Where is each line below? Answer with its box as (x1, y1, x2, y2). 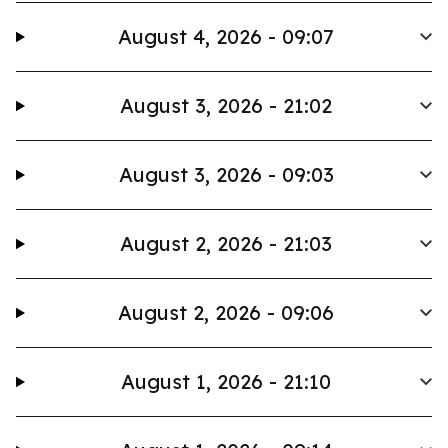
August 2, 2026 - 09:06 (118, 300, 335, 325)
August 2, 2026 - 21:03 (120, 231, 333, 256)
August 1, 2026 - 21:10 (121, 369, 332, 394)
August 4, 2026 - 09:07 (118, 24, 335, 49)
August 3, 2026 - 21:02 (120, 93, 333, 118)
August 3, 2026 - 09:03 (118, 162, 334, 187)
